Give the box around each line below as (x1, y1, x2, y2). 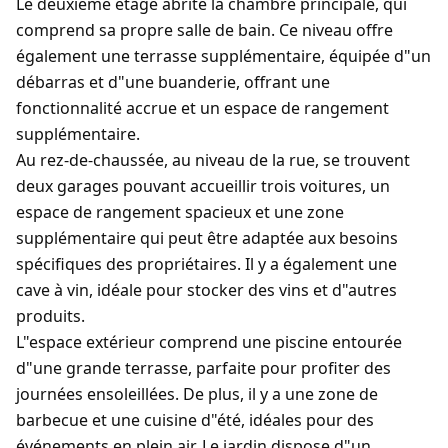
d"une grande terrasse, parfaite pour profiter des (16, 357, 391, 379)
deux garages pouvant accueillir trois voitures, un (16, 175, 390, 197)
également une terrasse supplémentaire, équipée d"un (16, 45, 431, 67)
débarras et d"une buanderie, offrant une (16, 71, 330, 93)
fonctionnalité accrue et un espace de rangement (16, 97, 389, 119)
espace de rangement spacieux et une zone (16, 201, 344, 223)
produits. (16, 305, 85, 327)
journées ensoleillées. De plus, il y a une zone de (16, 383, 378, 405)
